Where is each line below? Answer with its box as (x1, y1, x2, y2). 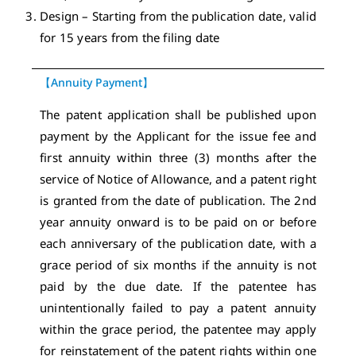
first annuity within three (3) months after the (40, 149, 316, 165)
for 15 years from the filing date (40, 29, 220, 45)
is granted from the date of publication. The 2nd (40, 192, 316, 208)
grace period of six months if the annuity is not (40, 257, 316, 273)
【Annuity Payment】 (40, 75, 153, 90)
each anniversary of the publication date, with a (40, 235, 316, 251)
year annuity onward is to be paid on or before (40, 214, 316, 230)
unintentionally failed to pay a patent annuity (40, 300, 316, 315)
